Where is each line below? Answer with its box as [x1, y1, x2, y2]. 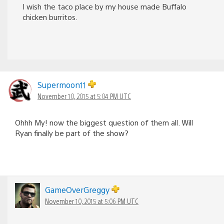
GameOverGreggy [45, 184, 111, 195]
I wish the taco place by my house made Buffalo [22, 1, 186, 11]
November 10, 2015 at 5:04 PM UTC [37, 91, 131, 100]
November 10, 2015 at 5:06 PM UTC [45, 196, 138, 205]
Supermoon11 [37, 79, 88, 90]
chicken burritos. [22, 11, 77, 21]
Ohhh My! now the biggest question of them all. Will [15, 117, 193, 127]
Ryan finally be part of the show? [15, 127, 128, 137]
